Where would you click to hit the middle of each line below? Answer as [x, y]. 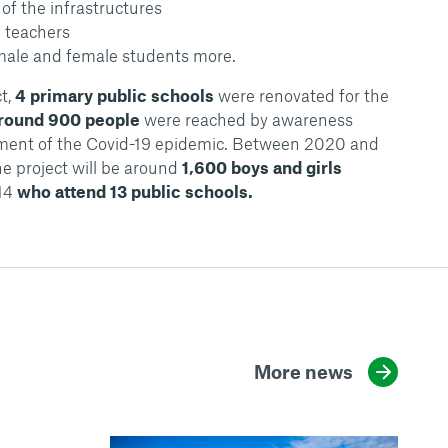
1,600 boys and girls [261, 166]
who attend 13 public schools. [134, 190]
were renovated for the [301, 94]
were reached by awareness [246, 118]
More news [303, 372]
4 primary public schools [114, 94]
